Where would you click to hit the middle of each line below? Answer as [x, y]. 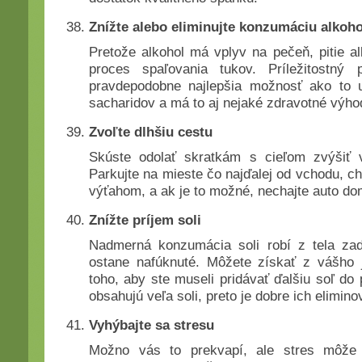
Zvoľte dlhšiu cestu [151, 132]
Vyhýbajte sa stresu [152, 325]
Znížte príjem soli [145, 220]
